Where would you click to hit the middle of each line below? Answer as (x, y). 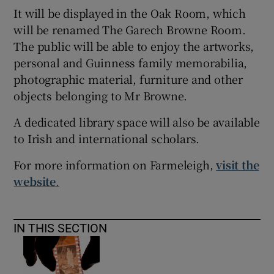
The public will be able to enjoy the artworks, (134, 46)
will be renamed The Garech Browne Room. (130, 29)
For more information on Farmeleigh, (115, 164)
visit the (238, 164)
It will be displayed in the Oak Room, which (130, 13)
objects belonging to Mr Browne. (101, 95)
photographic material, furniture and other (128, 79)
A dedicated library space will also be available (137, 121)
